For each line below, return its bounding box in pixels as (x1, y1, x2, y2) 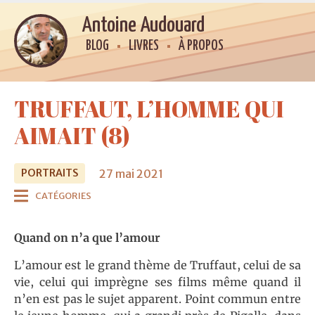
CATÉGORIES (35, 190, 91, 202)
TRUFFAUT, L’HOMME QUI (14, 94, 284, 124)
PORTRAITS (21, 167, 78, 180)
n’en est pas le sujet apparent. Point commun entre (14, 291, 301, 306)
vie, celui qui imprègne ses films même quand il (14, 274, 301, 289)
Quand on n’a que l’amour (14, 231, 160, 245)
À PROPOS (179, 39, 224, 53)
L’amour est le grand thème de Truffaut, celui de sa (14, 257, 301, 272)
